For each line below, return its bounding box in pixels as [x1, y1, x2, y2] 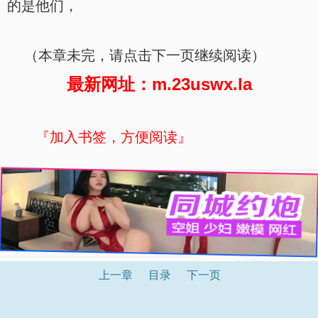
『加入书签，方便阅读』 [35, 129, 192, 145]
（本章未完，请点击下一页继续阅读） [7, 48, 265, 63]
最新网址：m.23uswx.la [66, 75, 252, 94]
